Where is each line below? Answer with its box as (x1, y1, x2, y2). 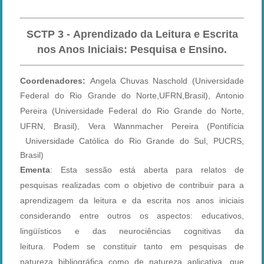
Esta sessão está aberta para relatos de (61, 165, 244, 175)
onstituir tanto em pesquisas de (107, 242, 244, 252)
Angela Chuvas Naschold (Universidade (85, 76, 244, 86)
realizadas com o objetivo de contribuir (58, 180, 218, 190)
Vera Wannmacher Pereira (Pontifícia (88, 121, 244, 131)
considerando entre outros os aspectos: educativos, (20, 211, 244, 221)
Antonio (215, 91, 244, 101)
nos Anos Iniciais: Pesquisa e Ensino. (37, 44, 227, 56)
